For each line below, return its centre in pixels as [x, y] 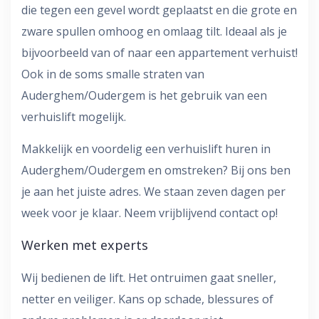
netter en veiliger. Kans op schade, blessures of [147, 299]
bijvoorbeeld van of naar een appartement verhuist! [159, 53]
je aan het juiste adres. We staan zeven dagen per [153, 192]
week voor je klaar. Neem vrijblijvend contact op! [150, 213]
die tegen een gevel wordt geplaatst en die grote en [159, 10]
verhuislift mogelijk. [74, 117]
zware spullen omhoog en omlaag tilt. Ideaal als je [154, 31]
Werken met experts [85, 245]
